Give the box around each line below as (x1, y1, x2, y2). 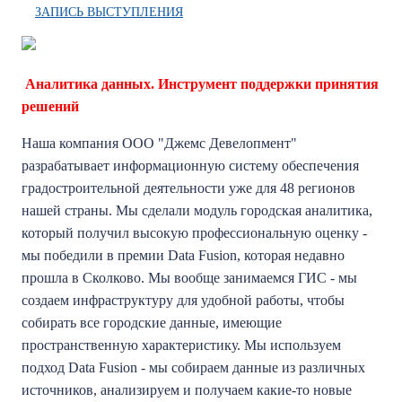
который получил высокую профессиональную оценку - (22, 225, 367, 240)
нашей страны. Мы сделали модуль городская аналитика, (22, 203, 372, 218)
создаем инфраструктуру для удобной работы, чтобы (22, 293, 345, 308)
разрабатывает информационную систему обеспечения (22, 158, 359, 173)
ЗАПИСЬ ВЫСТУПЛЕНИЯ (35, 5, 183, 19)
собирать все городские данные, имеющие (22, 315, 282, 330)
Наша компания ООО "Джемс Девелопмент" (22, 135, 297, 151)
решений (22, 99, 79, 114)
